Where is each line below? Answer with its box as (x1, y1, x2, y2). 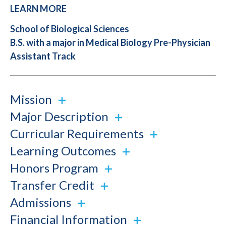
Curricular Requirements (10, 126, 146, 141)
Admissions (10, 195, 74, 210)
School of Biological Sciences (10, 23, 129, 35)
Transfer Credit (10, 178, 97, 193)
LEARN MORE (10, 3, 67, 15)
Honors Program (10, 160, 101, 176)
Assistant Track (10, 50, 76, 62)
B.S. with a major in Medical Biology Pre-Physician (10, 37, 210, 48)
